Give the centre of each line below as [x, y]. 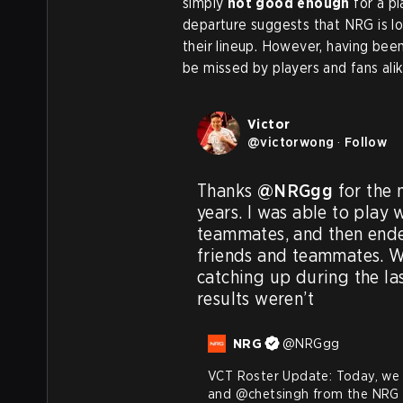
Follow [366, 143]
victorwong [297, 143]
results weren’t [256, 299]
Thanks [227, 191]
